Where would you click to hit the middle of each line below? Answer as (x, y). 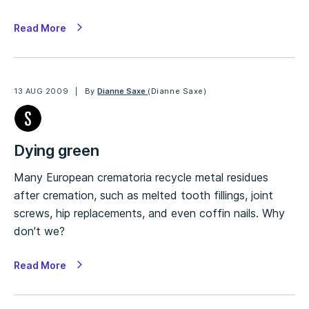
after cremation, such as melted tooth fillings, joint (143, 195)
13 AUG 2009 (41, 91)
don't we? (39, 231)
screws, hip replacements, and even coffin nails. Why (149, 213)
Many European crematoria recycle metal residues (141, 177)
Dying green (57, 150)
